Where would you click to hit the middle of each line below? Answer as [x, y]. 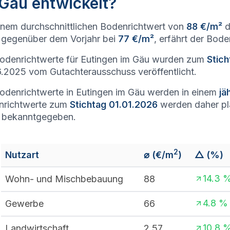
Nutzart [22, 155]
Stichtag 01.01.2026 [114, 104]
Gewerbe [24, 204]
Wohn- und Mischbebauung [64, 179]
